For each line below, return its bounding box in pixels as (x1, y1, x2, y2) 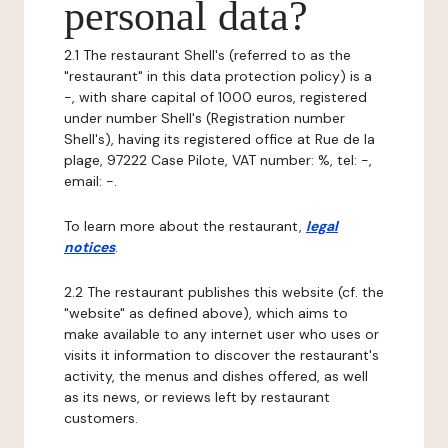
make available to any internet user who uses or (64, 325, 379, 343)
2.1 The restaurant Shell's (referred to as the (64, 46, 351, 64)
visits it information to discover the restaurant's (64, 346, 379, 364)
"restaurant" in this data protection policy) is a (64, 67, 372, 85)
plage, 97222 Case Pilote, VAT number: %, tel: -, (64, 151, 372, 169)
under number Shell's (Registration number (64, 109, 345, 127)
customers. (64, 409, 138, 427)
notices (64, 238, 115, 256)
